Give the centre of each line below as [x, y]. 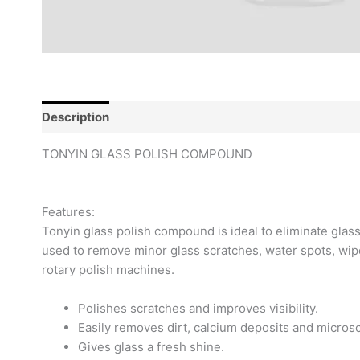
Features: [68, 212]
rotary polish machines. [108, 270]
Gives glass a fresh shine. [151, 347]
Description [76, 117]
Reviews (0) [156, 117]
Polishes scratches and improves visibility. [198, 308]
